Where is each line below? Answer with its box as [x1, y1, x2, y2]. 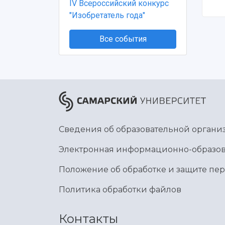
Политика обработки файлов [59, 185, 181, 194]
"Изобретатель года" [69, 11, 145, 20]
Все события [99, 34, 147, 44]
